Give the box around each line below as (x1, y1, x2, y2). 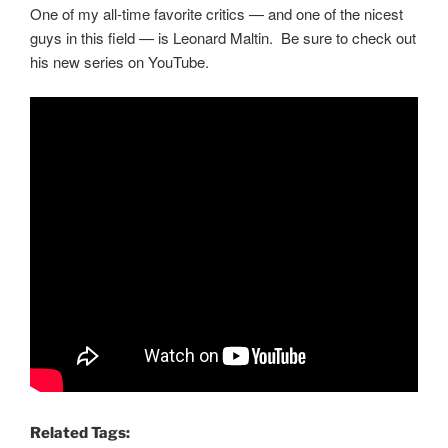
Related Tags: (30, 424, 130, 443)
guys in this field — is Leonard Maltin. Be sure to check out (30, 27, 416, 49)
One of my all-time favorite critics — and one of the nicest (30, 3, 403, 25)
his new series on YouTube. (30, 51, 209, 73)
